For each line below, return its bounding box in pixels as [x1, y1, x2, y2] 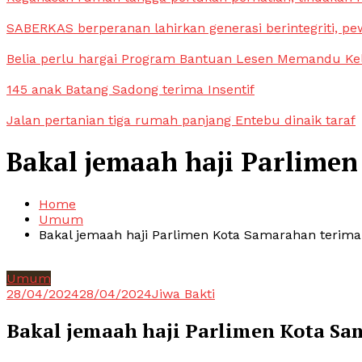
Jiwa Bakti [152, 285, 215, 301]
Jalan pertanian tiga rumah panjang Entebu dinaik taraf [6, 112, 356, 128]
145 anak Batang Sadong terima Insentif [6, 82, 255, 97]
